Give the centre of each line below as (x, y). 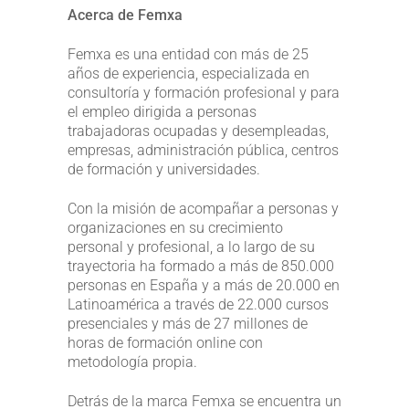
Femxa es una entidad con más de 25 (188, 54)
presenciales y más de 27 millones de (188, 323)
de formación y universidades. (164, 169)
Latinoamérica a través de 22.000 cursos (198, 304)
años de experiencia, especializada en (189, 73)
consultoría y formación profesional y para (204, 92)
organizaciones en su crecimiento (175, 227)
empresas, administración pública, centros (203, 150)
